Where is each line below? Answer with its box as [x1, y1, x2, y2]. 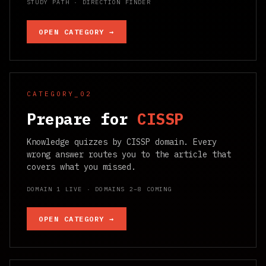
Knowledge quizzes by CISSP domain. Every [27, 137, 217, 148]
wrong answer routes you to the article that [27, 149, 231, 160]
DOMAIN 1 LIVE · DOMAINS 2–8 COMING [27, 185, 172, 194]
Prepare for [27, 109, 137, 129]
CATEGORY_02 [27, 89, 92, 98]
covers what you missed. [27, 161, 136, 173]
